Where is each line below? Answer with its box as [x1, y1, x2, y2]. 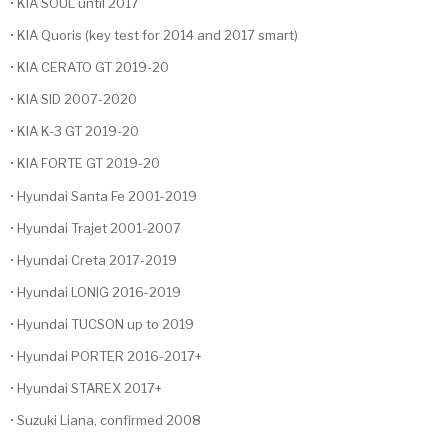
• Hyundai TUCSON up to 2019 [10, 316, 194, 333]
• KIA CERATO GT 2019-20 [10, 59, 169, 76]
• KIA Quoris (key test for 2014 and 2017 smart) [10, 26, 298, 43]
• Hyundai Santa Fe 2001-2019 [10, 187, 197, 204]
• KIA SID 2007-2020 [10, 91, 137, 108]
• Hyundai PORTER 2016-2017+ [10, 348, 202, 365]
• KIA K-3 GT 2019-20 [10, 123, 139, 140]
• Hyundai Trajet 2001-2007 [10, 219, 181, 236]
